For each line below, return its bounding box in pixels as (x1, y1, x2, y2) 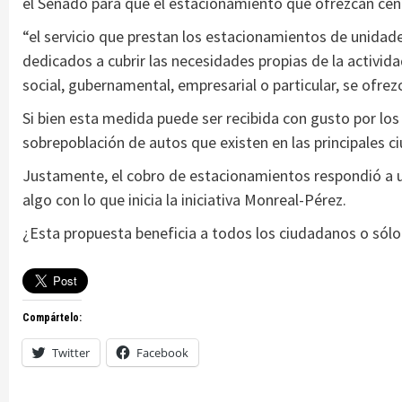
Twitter (52, 345, 90, 362)
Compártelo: (22, 311, 82, 325)
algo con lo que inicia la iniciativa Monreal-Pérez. (22, 189, 346, 211)
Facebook (136, 345, 188, 362)
